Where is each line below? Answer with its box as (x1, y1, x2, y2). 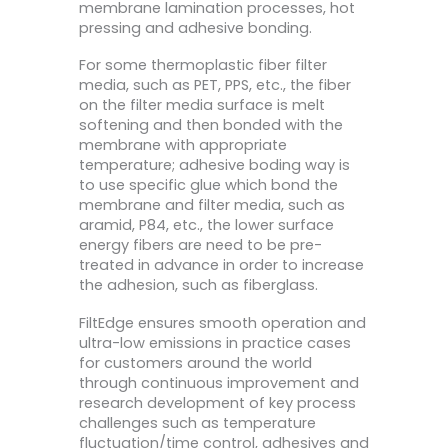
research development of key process (79, 392, 356, 413)
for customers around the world (79, 352, 312, 373)
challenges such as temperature (79, 412, 316, 433)
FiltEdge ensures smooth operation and (79, 312, 366, 333)
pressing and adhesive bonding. (79, 17, 312, 38)
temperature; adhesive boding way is (79, 155, 350, 176)
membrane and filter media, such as (79, 195, 345, 216)
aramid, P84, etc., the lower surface (79, 215, 334, 236)
